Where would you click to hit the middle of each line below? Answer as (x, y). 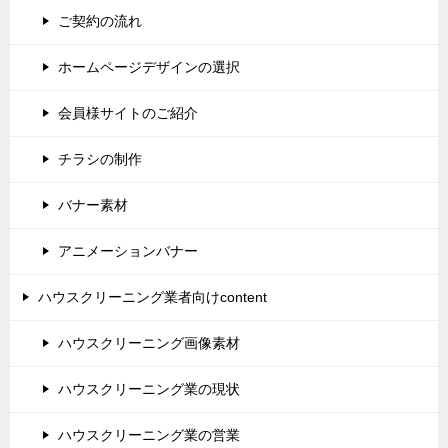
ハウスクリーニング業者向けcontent (152, 297)
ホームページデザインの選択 (149, 67)
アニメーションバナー (128, 251)
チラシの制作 (100, 159)
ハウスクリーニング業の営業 (149, 435)
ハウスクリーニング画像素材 (149, 343)
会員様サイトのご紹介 (128, 113)
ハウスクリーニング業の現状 (149, 389)
